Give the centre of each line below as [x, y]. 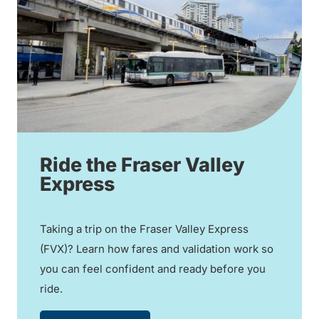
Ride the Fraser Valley [142, 164]
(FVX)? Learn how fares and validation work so [157, 249]
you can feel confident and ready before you [153, 268]
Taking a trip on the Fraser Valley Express [144, 229]
